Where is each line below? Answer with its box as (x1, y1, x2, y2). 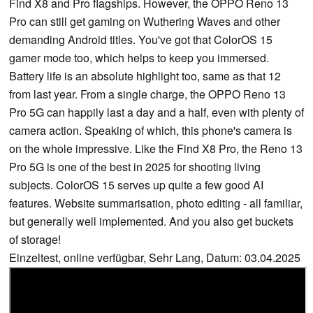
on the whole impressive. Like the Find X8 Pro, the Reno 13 (9, 140, 303, 157)
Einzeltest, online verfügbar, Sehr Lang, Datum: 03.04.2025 (9, 249, 300, 266)
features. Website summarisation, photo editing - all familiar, (9, 195, 303, 212)
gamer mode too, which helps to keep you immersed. (9, 50, 269, 66)
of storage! (9, 231, 61, 248)
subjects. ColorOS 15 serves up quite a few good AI (9, 177, 263, 194)
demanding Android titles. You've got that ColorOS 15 (9, 31, 272, 48)
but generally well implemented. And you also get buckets (9, 213, 293, 230)
